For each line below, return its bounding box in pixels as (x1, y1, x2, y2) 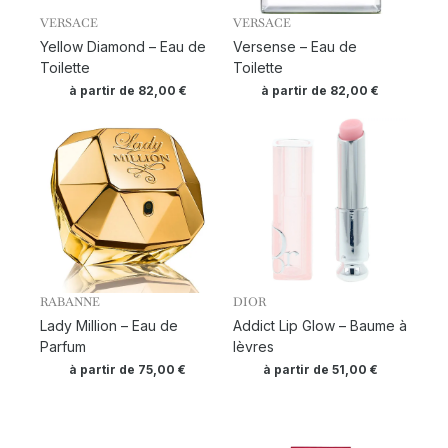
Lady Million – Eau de (40, 317, 178, 335)
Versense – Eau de (232, 38, 357, 56)
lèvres (232, 338, 274, 356)
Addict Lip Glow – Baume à (232, 317, 407, 335)
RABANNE (40, 294, 100, 311)
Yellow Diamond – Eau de (40, 38, 206, 56)
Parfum (40, 338, 86, 356)
